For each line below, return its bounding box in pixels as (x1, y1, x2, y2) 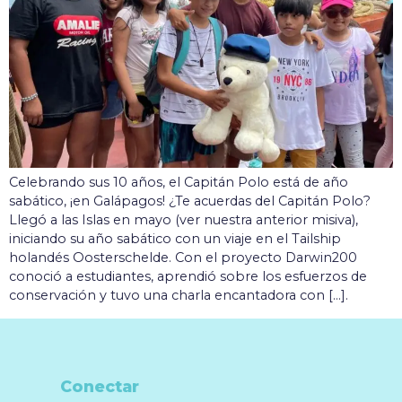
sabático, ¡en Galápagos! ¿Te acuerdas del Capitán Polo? (9, 193, 371, 210)
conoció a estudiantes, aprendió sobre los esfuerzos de (9, 268, 367, 285)
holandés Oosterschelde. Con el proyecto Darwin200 (9, 249, 357, 267)
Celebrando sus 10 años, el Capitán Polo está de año (9, 174, 348, 191)
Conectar (60, 376, 140, 396)
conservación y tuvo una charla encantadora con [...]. (9, 287, 348, 304)
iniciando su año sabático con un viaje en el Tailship (9, 231, 341, 248)
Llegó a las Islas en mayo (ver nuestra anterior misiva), (9, 212, 358, 229)
